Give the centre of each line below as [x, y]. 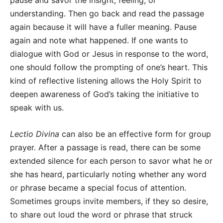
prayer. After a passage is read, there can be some [105, 147]
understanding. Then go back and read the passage [107, 13]
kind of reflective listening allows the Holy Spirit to [106, 81]
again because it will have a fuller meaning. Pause [103, 27]
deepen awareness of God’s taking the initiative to [105, 94]
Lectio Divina [35, 134]
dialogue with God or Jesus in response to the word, [109, 54]
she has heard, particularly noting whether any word [108, 174]
